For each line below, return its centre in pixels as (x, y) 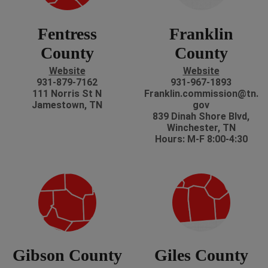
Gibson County (67, 255)
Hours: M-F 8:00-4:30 (201, 139)
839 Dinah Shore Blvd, (201, 117)
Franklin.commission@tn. (201, 94)
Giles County (201, 255)
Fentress (67, 34)
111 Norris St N (67, 94)
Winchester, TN (201, 128)
